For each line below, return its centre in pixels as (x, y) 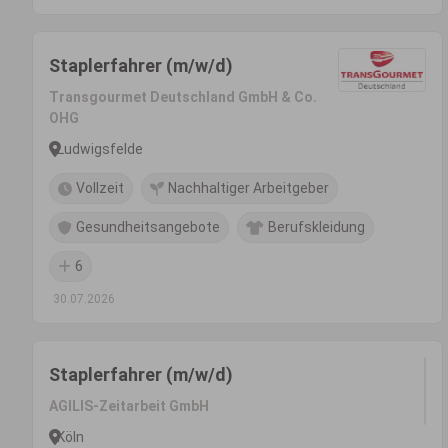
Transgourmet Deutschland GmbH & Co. (183, 97)
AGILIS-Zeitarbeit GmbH (129, 406)
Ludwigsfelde (100, 148)
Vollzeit (100, 188)
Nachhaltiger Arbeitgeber (248, 188)
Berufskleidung (316, 227)
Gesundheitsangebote (148, 227)
